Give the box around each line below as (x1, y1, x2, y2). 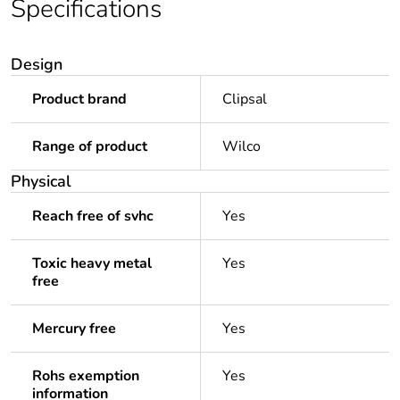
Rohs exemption (32, 366, 139, 387)
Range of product (32, 137, 147, 157)
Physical (11, 171, 71, 193)
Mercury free (32, 319, 116, 339)
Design (11, 54, 62, 76)
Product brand (32, 89, 127, 110)
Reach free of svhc (32, 206, 154, 227)
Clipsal (222, 89, 267, 110)
